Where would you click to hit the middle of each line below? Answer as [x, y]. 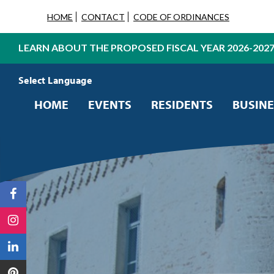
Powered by [39, 98]
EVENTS [110, 104]
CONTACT [103, 17]
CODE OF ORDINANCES [181, 17]
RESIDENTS [182, 104]
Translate [85, 98]
